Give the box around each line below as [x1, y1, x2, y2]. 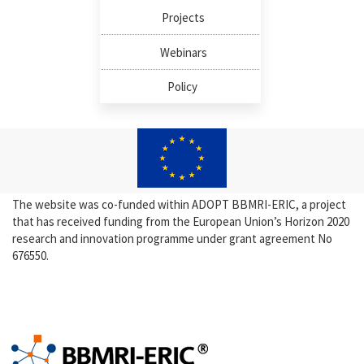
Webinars [159, 45, 207, 61]
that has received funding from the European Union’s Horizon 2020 [12, 214, 350, 230]
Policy [167, 79, 197, 95]
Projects [162, 10, 206, 26]
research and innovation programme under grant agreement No [12, 231, 333, 247]
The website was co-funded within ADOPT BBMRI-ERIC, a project [12, 197, 347, 213]
